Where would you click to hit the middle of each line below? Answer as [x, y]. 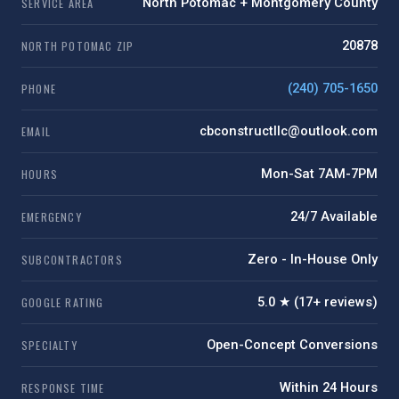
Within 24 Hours [329, 387]
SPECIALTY [49, 345]
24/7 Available [334, 216]
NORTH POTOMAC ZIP [78, 46]
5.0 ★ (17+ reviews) [318, 302]
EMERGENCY [52, 217]
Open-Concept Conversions [292, 345]
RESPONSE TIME [63, 388]
